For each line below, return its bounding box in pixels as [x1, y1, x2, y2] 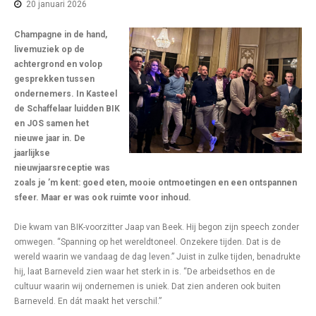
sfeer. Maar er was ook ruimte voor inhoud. [14, 193, 191, 202]
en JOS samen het [14, 119, 89, 128]
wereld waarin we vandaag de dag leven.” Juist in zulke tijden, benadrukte [14, 252, 300, 262]
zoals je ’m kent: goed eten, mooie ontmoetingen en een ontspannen [14, 178, 297, 188]
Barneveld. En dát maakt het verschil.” [14, 296, 162, 306]
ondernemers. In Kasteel [14, 89, 117, 99]
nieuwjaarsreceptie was [14, 163, 110, 173]
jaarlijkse [14, 148, 50, 158]
